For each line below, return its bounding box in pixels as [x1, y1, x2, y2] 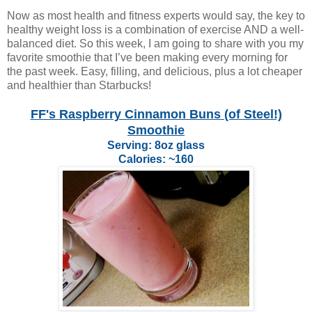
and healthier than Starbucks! [7, 79, 151, 91]
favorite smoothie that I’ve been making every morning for [7, 51, 288, 63]
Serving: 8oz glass [107, 139, 205, 151]
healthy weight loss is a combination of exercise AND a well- [7, 23, 304, 36]
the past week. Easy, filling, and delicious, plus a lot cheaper [7, 65, 302, 77]
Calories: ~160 [118, 153, 194, 165]
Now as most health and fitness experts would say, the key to [7, 9, 305, 22]
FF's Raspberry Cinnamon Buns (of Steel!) [30, 107, 282, 121]
